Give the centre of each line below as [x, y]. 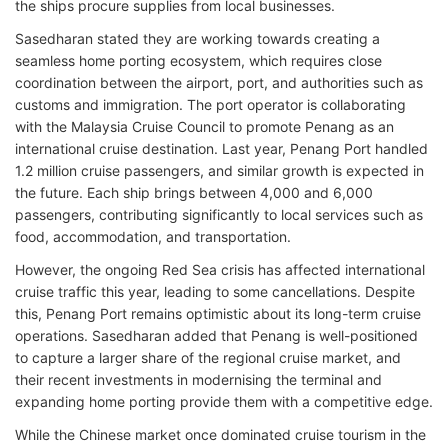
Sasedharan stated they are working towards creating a [197, 38]
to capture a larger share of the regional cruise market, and [208, 357]
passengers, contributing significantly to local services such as [219, 214]
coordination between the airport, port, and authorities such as [219, 82]
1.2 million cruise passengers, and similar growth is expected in [219, 170]
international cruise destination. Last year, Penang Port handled [221, 148]
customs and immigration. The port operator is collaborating [210, 104]
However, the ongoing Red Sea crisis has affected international [220, 269]
